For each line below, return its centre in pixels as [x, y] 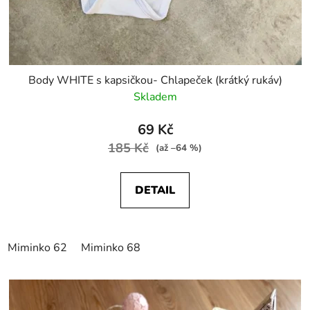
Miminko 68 [111, 247]
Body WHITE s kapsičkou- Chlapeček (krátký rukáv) [155, 80]
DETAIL [155, 190]
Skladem [155, 97]
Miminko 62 [37, 247]
